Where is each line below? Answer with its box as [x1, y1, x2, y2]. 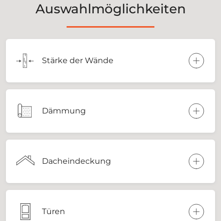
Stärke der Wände [42, 55, 113, 65]
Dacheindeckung [42, 156, 111, 166]
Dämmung [42, 106, 86, 115]
